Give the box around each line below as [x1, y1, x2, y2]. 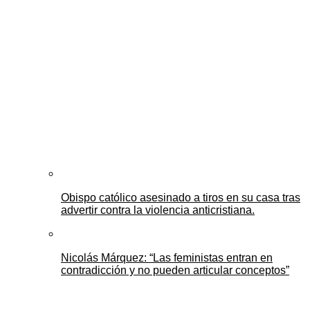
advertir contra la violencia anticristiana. [61, 204, 255, 217]
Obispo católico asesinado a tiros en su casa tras [61, 192, 300, 204]
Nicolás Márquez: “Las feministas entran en [61, 252, 273, 264]
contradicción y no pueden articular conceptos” [61, 264, 289, 277]
